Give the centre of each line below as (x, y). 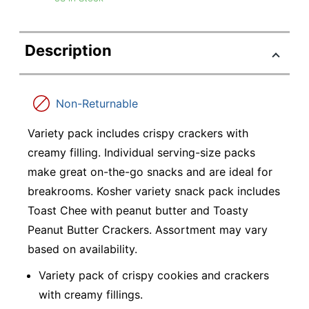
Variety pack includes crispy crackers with (138, 133)
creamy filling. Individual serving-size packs (141, 152)
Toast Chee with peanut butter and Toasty (138, 210)
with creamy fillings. (91, 294)
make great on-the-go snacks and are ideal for (150, 172)
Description (68, 50)
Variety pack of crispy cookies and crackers (154, 275)
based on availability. (82, 249)
